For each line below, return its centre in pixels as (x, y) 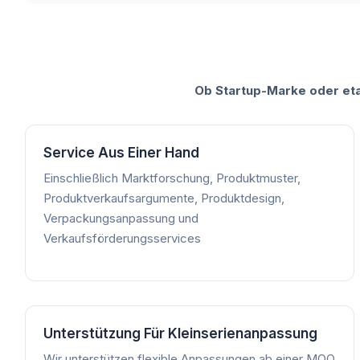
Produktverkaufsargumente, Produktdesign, (164, 198)
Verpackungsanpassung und (121, 218)
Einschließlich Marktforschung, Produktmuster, (172, 178)
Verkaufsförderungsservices (122, 238)
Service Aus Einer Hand (121, 152)
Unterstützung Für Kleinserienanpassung (180, 333)
